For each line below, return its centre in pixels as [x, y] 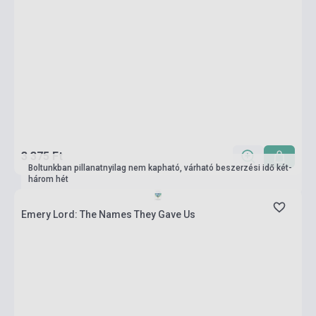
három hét [48, 179]
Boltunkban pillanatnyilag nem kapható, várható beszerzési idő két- [160, 168]
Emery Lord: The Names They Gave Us [108, 214]
